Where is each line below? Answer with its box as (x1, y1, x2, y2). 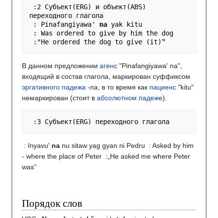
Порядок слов (22, 196, 82, 210)
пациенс (149, 83, 176, 91)
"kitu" (176, 83, 194, 91)
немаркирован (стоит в (22, 94, 97, 102)
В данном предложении (22, 62, 100, 70)
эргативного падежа (22, 83, 86, 91)
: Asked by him (149, 142, 194, 150)
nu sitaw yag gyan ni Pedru (62, 142, 147, 150)
